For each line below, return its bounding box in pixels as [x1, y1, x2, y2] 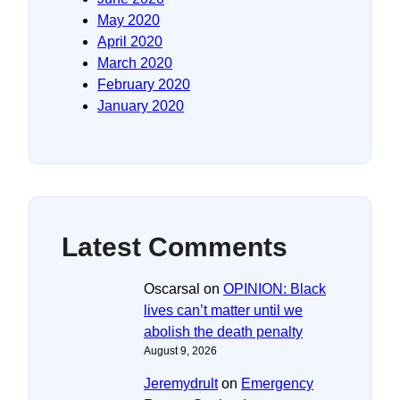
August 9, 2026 [144, 344, 217, 357]
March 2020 [97, 54, 172, 71]
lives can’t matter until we [144, 302, 303, 318]
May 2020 [97, 12, 160, 28]
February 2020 [97, 76, 190, 92]
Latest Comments [62, 231, 287, 262]
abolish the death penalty [144, 323, 303, 339]
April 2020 [97, 33, 162, 49]
